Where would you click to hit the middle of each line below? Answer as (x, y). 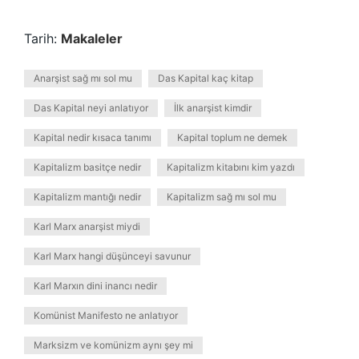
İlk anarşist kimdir (213, 108)
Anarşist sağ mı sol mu (83, 78)
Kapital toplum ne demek (232, 137)
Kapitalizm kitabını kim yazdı (231, 167)
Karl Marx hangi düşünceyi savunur (112, 256)
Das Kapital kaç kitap (206, 78)
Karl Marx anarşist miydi (87, 226)
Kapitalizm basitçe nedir (87, 167)
